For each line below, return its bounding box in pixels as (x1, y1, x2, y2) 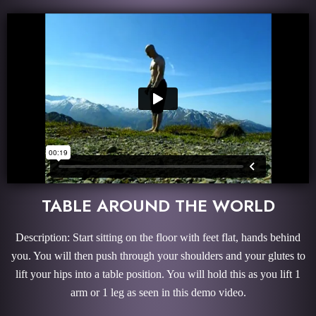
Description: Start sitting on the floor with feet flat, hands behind (16, 231, 300, 243)
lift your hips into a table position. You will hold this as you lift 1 (16, 267, 300, 280)
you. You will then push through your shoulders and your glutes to (11, 249, 305, 262)
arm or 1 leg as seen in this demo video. (70, 286, 246, 298)
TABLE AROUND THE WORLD (41, 193, 275, 218)
